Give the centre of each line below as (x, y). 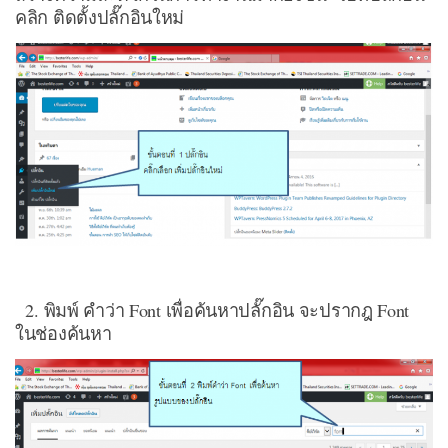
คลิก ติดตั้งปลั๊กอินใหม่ (100, 17)
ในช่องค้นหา (63, 332)
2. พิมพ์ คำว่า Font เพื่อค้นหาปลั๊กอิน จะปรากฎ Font (212, 309)
